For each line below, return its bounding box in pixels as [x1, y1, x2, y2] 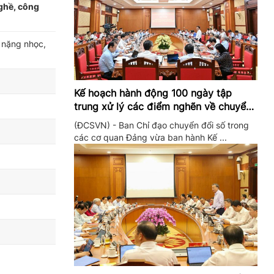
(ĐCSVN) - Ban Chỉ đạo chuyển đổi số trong [74, 120, 249, 130]
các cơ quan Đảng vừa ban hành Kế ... [74, 132, 227, 143]
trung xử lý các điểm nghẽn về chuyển [74, 100, 251, 113]
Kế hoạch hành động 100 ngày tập [74, 87, 232, 99]
